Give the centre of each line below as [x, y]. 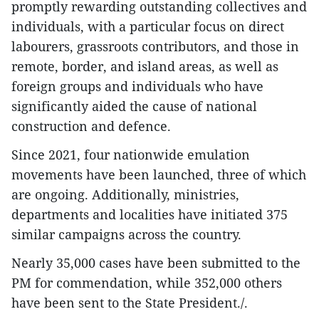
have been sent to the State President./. [130, 303]
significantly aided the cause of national [134, 106]
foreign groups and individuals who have [137, 87]
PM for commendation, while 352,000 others [147, 283]
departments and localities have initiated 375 [150, 215]
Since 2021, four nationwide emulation [131, 155]
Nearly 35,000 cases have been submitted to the [156, 263]
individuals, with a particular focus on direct [148, 27]
